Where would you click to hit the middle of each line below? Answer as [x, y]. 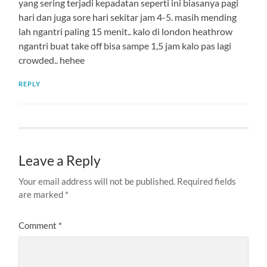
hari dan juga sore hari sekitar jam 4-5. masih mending [128, 17]
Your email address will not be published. [97, 181]
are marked [42, 194]
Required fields [207, 181]
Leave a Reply [60, 160]
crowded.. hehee [52, 60]
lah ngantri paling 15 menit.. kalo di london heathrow [126, 31]
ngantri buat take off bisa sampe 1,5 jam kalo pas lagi [125, 45]
